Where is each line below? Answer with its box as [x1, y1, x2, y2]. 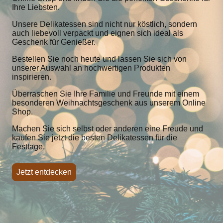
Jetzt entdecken [16, 168, 72, 176]
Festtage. [12, 142, 45, 151]
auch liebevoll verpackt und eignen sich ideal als [12, 29, 183, 37]
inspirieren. [12, 73, 51, 81]
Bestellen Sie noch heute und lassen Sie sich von [12, 55, 187, 63]
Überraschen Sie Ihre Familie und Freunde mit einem [12, 90, 199, 98]
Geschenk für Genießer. [12, 38, 96, 46]
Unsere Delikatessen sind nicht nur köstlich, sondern [12, 20, 197, 28]
